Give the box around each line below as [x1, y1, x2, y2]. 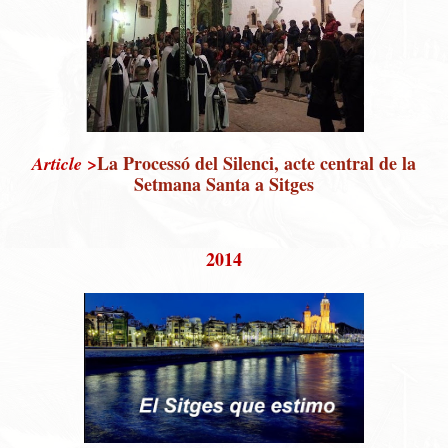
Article [32, 150, 82, 176]
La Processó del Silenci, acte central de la [97, 149, 416, 176]
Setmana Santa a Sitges [134, 170, 314, 197]
